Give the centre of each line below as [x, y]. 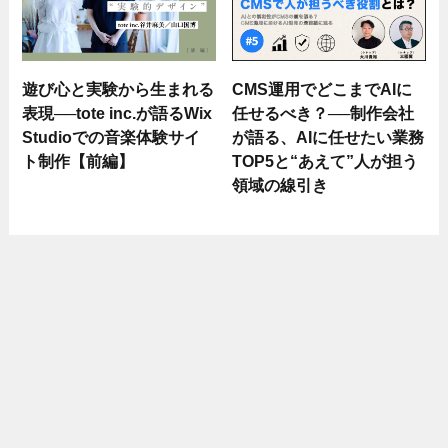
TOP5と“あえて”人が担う [325, 161]
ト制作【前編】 [78, 161]
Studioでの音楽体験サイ [111, 137]
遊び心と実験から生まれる [118, 89]
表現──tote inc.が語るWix [117, 113]
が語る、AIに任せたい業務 [328, 137]
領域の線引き [280, 185]
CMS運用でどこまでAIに [322, 89]
